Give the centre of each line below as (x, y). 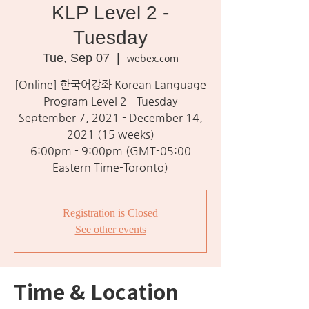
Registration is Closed (110, 213)
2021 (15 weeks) (110, 134)
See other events (110, 229)
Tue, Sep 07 (76, 58)
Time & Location (96, 291)
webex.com (152, 58)
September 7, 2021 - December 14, (110, 118)
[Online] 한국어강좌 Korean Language (110, 84)
